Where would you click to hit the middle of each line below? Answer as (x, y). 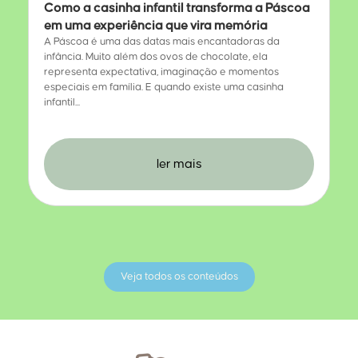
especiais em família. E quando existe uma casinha (164, 88)
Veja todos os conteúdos (179, 277)
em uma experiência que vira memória (156, 26)
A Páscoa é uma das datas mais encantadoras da (162, 42)
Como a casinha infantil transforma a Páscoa (177, 8)
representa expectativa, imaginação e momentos (161, 72)
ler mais (179, 164)
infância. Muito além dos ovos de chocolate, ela (156, 57)
